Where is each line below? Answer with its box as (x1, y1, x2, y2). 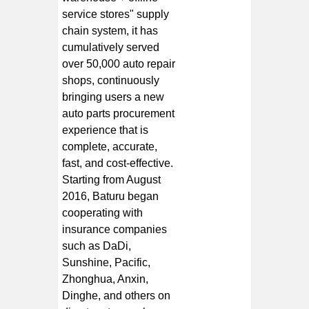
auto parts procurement (62, 107, 175, 119)
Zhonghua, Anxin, (62, 272, 149, 285)
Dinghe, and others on (62, 289, 171, 301)
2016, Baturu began (62, 190, 159, 202)
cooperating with (62, 206, 143, 219)
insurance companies (62, 223, 168, 235)
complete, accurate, (62, 140, 158, 152)
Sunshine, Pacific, (62, 256, 151, 268)
